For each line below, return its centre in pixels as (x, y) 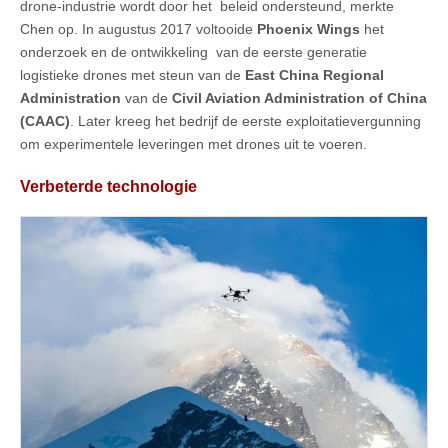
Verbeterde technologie (108, 185)
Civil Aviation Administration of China (299, 98)
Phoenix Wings (308, 29)
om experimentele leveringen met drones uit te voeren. (193, 144)
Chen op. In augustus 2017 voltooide (138, 29)
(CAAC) (45, 121)
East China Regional (314, 75)
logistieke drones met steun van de (132, 75)
